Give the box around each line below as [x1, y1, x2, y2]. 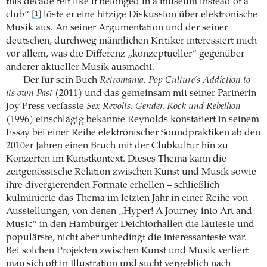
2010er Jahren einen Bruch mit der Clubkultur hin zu [6, 141, 228, 151]
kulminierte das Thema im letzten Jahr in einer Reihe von [6, 193, 248, 203]
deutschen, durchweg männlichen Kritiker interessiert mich [6, 36, 257, 46]
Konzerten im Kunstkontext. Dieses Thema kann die [6, 154, 226, 164]
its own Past [6, 88, 52, 98]
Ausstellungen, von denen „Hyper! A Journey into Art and [6, 206, 252, 216]
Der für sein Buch [23, 75, 100, 85]
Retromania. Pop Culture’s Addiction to [99, 75, 250, 85]
